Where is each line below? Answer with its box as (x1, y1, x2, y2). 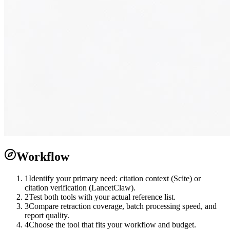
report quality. (25, 210, 69, 220)
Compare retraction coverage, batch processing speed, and (29, 201, 217, 210)
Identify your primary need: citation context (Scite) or (29, 174, 201, 183)
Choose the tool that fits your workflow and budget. (29, 220, 196, 229)
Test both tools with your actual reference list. (29, 192, 176, 201)
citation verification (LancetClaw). (25, 183, 136, 192)
